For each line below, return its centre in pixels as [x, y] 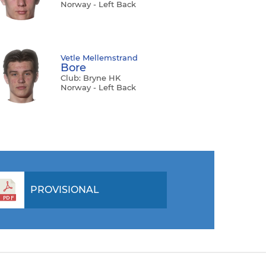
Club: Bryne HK [91, 78]
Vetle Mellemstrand [99, 58]
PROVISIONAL [64, 190]
